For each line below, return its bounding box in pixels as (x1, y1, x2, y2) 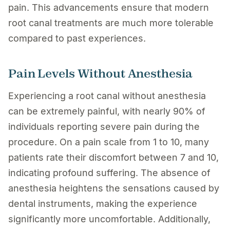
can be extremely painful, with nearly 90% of (8, 105, 205, 117)
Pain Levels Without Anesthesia (8, 66, 193, 81)
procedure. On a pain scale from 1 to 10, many (8, 136, 209, 147)
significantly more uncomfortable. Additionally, (8, 213, 210, 224)
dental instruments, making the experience (8, 198, 197, 209)
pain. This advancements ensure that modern (8, 2, 209, 13)
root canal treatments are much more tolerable (8, 17, 214, 28)
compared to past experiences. (8, 32, 146, 44)
